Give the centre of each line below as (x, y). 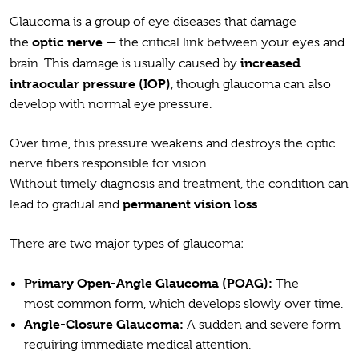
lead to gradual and (66, 204)
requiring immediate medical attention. (139, 344)
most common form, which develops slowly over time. (185, 303)
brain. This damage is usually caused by (125, 63)
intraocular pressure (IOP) (90, 83)
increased (270, 63)
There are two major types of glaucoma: (129, 243)
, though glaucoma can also (251, 84)
